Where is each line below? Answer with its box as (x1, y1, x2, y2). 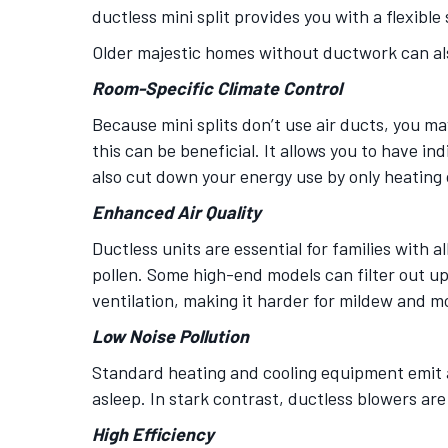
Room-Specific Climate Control (92, 77, 342, 99)
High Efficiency (92, 423, 214, 445)
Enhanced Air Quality (92, 201, 261, 223)
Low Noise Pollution (92, 325, 249, 347)
